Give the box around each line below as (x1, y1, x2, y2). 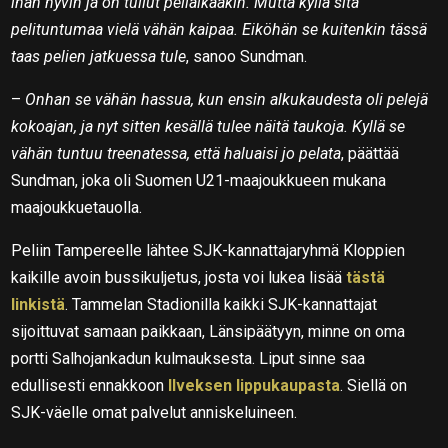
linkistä (11, 294, 66, 314)
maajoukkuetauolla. (11, 197, 143, 217)
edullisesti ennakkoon (11, 375, 169, 395)
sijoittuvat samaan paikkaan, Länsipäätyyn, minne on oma (11, 321, 406, 341)
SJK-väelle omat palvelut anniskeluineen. (11, 402, 298, 422)
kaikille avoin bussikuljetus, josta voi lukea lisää (11, 267, 343, 287)
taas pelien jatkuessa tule (11, 46, 187, 66)
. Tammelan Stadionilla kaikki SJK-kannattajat (65, 294, 378, 314)
